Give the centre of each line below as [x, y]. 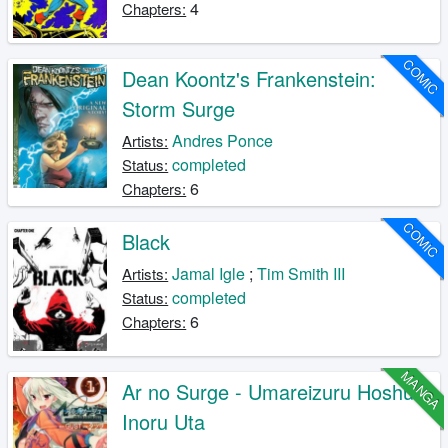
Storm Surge [179, 109]
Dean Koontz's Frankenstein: [249, 79]
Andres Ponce [223, 141]
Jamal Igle [209, 274]
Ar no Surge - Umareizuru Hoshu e [277, 392]
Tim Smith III [301, 274]
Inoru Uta [164, 422]
